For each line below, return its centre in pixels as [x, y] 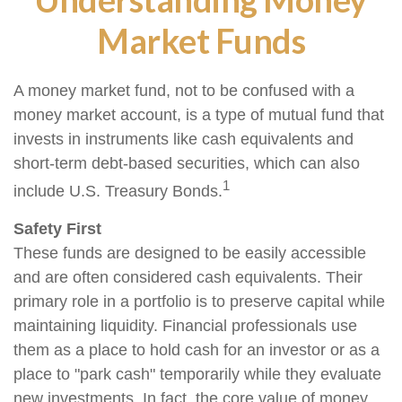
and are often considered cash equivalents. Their [188, 277]
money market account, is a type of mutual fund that [199, 115]
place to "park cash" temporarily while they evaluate [197, 374]
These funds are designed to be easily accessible [190, 253]
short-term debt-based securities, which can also [187, 163]
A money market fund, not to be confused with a [184, 91]
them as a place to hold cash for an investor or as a [197, 350]
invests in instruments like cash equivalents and [184, 139]
